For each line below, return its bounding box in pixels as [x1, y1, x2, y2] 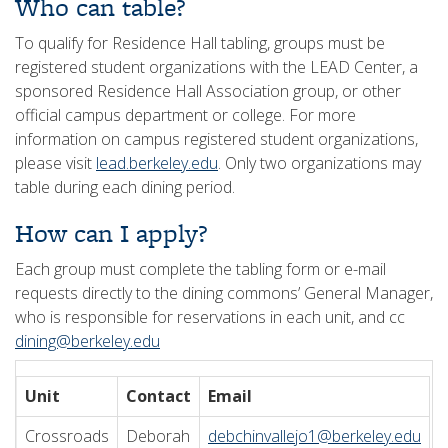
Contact [126, 385, 191, 407]
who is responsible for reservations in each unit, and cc [15, 306, 405, 328]
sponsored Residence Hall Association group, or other [15, 80, 401, 102]
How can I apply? [15, 215, 207, 251]
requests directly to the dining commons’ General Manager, [15, 282, 433, 304]
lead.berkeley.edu [96, 152, 218, 174]
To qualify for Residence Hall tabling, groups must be [15, 32, 385, 54]
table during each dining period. [15, 176, 235, 198]
